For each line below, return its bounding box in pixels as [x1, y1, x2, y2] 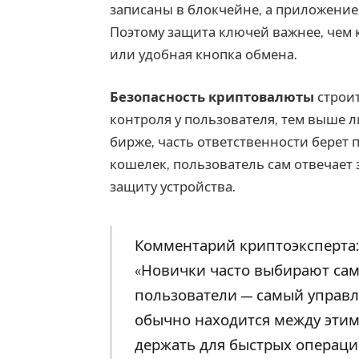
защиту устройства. [109, 179, 236, 196]
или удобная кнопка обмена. [109, 46, 297, 63]
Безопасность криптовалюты [109, 89, 314, 106]
